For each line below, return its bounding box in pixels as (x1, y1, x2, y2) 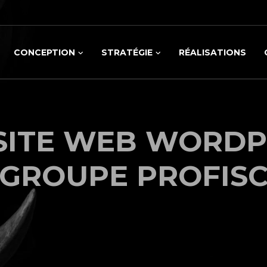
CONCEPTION (14, 47, 75, 58)
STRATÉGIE (101, 47, 153, 58)
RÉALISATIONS (179, 47, 246, 58)
